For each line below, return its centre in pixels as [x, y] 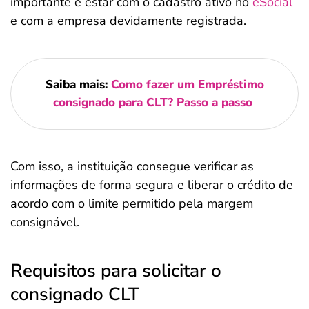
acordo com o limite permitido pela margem [132, 203]
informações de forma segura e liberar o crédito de [152, 185]
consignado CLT [75, 294]
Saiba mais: [78, 84]
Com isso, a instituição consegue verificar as [132, 166]
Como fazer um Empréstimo [187, 84]
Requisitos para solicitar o [116, 271]
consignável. [45, 222]
